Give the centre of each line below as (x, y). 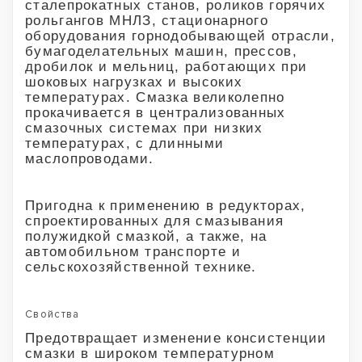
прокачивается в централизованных (156, 112)
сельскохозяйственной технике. (141, 267)
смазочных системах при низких (144, 128)
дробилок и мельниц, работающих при (166, 66)
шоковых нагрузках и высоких (134, 82)
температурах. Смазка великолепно (155, 97)
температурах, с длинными (125, 143)
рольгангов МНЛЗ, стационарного (147, 20)
